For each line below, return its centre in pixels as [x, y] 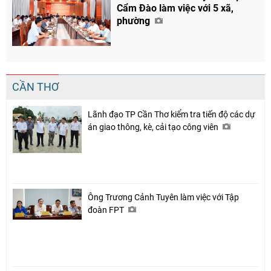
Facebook [135, 228]
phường [135, 21]
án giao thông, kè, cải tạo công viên [154, 127]
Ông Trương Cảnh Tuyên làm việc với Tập [163, 197]
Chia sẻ [143, 207]
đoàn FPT [107, 210]
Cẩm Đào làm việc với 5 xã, [175, 8]
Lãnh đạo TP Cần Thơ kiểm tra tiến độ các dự [171, 114]
